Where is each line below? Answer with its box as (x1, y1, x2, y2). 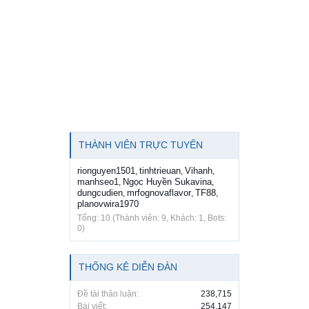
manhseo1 (77, 177, 119, 188)
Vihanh (185, 166, 212, 177)
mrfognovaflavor (127, 188, 191, 199)
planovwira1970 (77, 199, 139, 210)
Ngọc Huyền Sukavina (123, 177, 212, 188)
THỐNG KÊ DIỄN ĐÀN (79, 261, 177, 273)
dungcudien (77, 188, 123, 199)
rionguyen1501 (77, 166, 135, 177)
